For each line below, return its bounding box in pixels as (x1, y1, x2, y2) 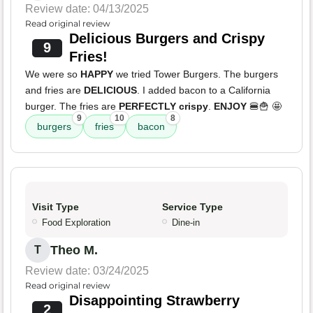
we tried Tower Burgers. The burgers (113, 68, 278, 80)
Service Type (162, 201, 223, 213)
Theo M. (50, 243, 98, 258)
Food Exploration (42, 217, 110, 228)
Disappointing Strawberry (68, 293, 240, 309)
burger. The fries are (25, 101, 119, 112)
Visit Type (32, 201, 79, 213)
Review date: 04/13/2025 (25, 3, 149, 15)
